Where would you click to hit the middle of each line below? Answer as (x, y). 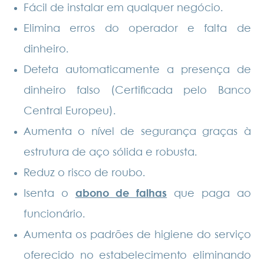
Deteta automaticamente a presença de (137, 70)
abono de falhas (121, 194)
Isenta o (49, 194)
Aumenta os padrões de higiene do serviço (137, 235)
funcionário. (55, 215)
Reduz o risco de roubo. (85, 174)
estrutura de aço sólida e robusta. (110, 153)
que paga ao (209, 194)
